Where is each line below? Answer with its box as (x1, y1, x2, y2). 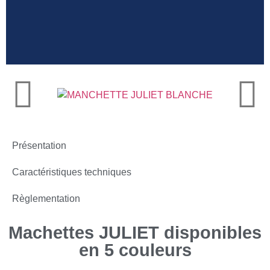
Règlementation (12, 193, 80, 204)
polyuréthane (74, 95, 162, 111)
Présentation (12, 140, 66, 151)
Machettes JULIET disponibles (8, 222, 262, 242)
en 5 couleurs (78, 240, 192, 260)
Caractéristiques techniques (12, 166, 131, 177)
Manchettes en (69, 81, 167, 98)
